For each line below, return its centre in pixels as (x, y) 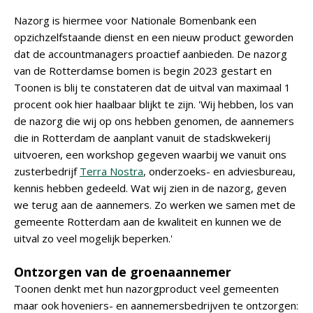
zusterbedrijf (47, 171)
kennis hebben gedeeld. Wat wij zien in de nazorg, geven (150, 188)
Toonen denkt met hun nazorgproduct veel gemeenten (146, 289)
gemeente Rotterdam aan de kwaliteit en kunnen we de (148, 221)
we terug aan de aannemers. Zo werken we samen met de (155, 205)
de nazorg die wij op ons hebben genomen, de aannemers (154, 121)
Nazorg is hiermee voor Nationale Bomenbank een (135, 20)
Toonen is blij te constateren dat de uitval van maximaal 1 (152, 87)
